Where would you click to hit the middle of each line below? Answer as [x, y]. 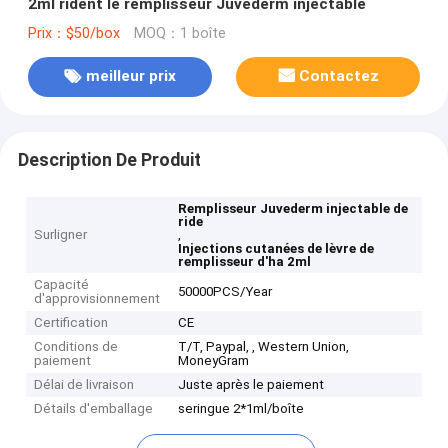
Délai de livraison [84, 385]
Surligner [61, 235]
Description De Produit [109, 159]
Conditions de [76, 347]
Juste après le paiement [251, 385]
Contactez [339, 76]
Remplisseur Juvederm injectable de [293, 209]
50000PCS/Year [225, 292]
